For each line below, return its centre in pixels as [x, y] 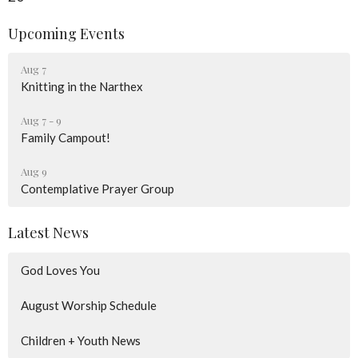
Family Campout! [66, 138]
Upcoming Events [66, 33]
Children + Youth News [81, 340]
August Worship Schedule [89, 305]
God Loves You [60, 270]
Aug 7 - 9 [41, 121]
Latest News [48, 233]
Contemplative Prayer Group [97, 189]
